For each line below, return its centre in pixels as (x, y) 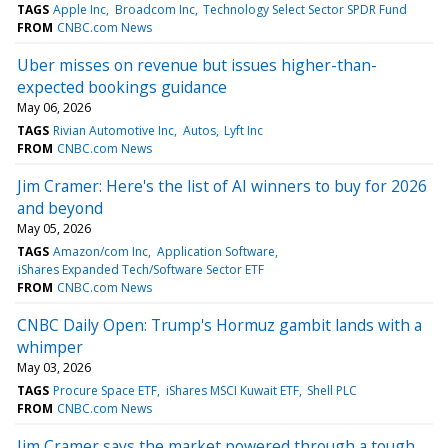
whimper (50, 346)
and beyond (60, 207)
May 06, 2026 (54, 107)
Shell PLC (331, 390)
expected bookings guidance (122, 86)
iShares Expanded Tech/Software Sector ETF (141, 269)
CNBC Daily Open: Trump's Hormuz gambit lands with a (219, 324)
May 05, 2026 (54, 228)
